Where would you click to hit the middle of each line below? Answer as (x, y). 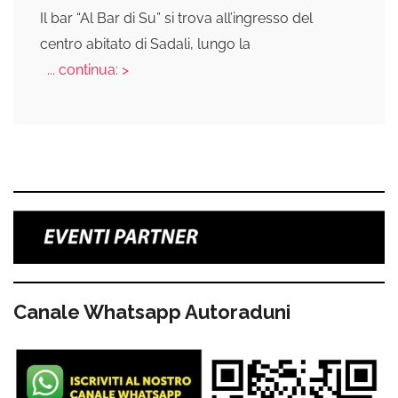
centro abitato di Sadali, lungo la (145, 44)
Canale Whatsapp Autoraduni (152, 311)
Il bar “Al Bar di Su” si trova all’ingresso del (176, 19)
